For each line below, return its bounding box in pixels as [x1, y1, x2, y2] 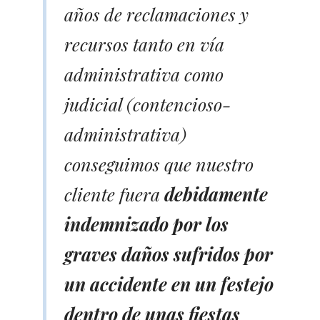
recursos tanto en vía [64, 31, 224, 56]
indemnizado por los [64, 211, 229, 236]
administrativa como [64, 61, 224, 86]
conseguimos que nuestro [64, 151, 254, 176]
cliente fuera [64, 181, 160, 206]
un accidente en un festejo [64, 271, 274, 296]
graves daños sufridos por [64, 241, 273, 266]
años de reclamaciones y [64, 1, 249, 26]
